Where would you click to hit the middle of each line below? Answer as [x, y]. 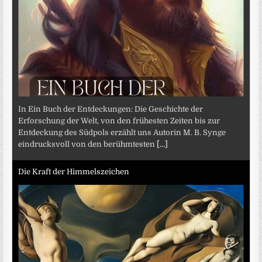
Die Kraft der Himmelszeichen [74, 171]
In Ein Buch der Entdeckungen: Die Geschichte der [111, 109]
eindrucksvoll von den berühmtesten [88, 144]
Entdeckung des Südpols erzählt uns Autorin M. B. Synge [122, 133]
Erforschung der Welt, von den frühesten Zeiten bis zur [119, 121]
